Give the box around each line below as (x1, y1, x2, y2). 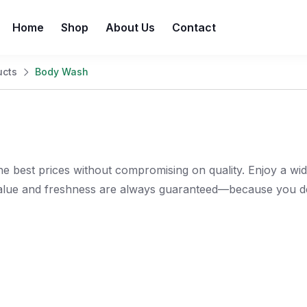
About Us (106, 21, 155, 34)
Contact (172, 21, 216, 34)
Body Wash (35, 66, 88, 77)
